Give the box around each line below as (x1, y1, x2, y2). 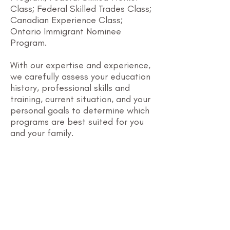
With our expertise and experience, (10, 60, 150, 71)
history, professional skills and (10, 82, 130, 93)
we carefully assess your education (10, 71, 150, 82)
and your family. (10, 127, 73, 139)
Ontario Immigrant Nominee (10, 26, 121, 37)
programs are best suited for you (10, 116, 144, 127)
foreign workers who (41, 206, 123, 217)
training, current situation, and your (10, 93, 150, 105)
